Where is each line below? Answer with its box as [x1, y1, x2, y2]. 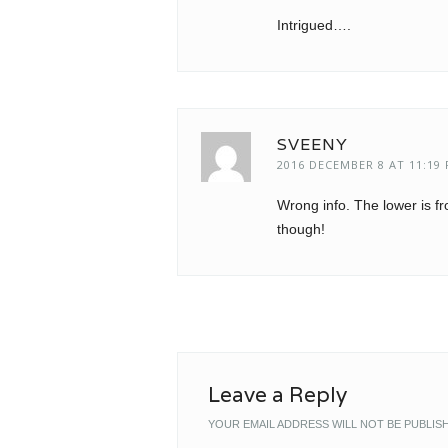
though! [276, 221, 325, 238]
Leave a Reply [207, 381, 347, 409]
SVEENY [276, 134, 348, 156]
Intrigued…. [276, 17, 351, 34]
